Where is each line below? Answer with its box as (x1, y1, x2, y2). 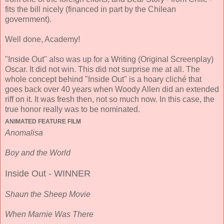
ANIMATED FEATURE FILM (5, 118, 81, 125)
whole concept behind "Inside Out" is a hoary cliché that (5, 75, 201, 84)
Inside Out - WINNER (5, 168, 90, 179)
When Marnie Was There (5, 210, 93, 219)
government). (5, 15, 51, 24)
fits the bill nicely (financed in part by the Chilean (5, 5, 176, 14)
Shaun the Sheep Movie (5, 190, 90, 199)
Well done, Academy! (5, 35, 80, 44)
